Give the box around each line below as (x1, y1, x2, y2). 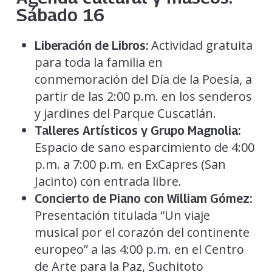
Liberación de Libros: (34, 38, 148, 53)
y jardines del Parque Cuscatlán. (34, 105, 216, 122)
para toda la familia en (34, 54, 163, 71)
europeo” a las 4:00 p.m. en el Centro (34, 241, 244, 258)
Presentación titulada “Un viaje (34, 207, 210, 224)
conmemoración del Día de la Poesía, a (34, 71, 252, 88)
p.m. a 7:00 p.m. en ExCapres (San (34, 156, 226, 173)
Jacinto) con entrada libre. (34, 173, 182, 190)
